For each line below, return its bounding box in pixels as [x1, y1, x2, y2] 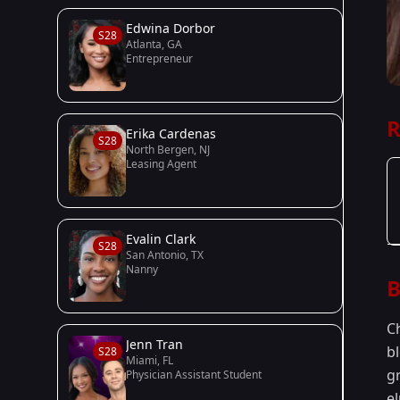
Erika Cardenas [126, 125, 216, 142]
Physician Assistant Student [126, 367, 262, 382]
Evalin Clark [126, 230, 196, 247]
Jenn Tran [126, 336, 183, 353]
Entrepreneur [126, 51, 193, 66]
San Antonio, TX [126, 247, 204, 262]
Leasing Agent [126, 156, 196, 171]
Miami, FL [126, 353, 173, 368]
